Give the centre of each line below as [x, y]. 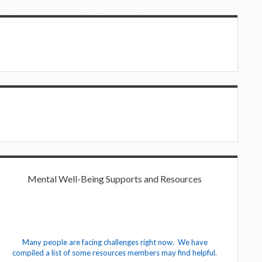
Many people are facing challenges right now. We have [115, 242]
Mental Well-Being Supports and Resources [115, 179]
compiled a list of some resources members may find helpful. [115, 252]
